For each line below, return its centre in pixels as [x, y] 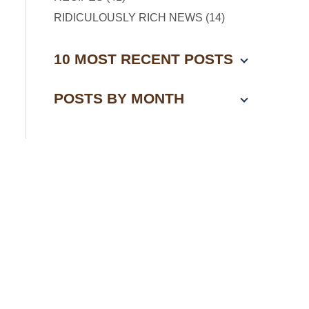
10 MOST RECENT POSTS [143, 59]
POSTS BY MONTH [119, 98]
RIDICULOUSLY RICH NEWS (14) [139, 18]
